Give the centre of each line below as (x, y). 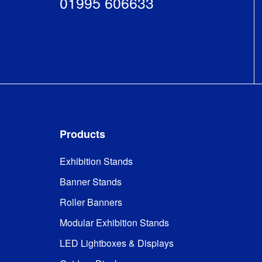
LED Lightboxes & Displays (117, 243)
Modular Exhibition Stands (114, 222)
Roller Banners (91, 202)
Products (82, 134)
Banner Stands (91, 181)
